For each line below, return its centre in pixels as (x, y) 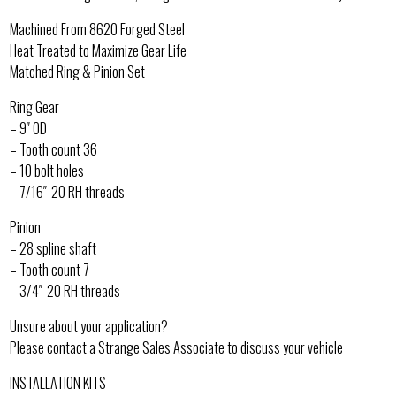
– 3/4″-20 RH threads (65, 290)
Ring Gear (35, 107)
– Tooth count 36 (54, 149)
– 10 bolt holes (47, 170)
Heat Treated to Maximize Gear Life (99, 50)
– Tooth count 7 (50, 269)
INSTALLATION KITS (58, 382)
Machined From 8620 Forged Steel (98, 29)
